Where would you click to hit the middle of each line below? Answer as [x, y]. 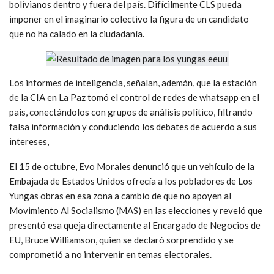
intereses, [29, 141]
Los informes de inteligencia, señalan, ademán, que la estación [133, 82]
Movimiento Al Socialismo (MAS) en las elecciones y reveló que [136, 210]
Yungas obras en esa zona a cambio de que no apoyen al [120, 195]
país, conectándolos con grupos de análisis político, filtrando [131, 112]
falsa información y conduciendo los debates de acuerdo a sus [133, 126]
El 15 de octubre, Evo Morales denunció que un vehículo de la [132, 166]
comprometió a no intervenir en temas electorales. [110, 254]
